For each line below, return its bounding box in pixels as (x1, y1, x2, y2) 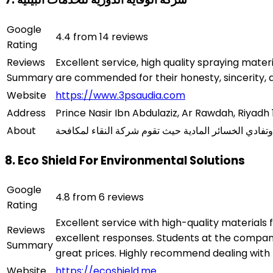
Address (7, 105, 46, 120)
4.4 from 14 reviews (55, 29, 148, 44)
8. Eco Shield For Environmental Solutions (5, 152, 245, 169)
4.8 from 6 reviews (55, 190, 144, 205)
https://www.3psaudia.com (55, 88, 185, 102)
